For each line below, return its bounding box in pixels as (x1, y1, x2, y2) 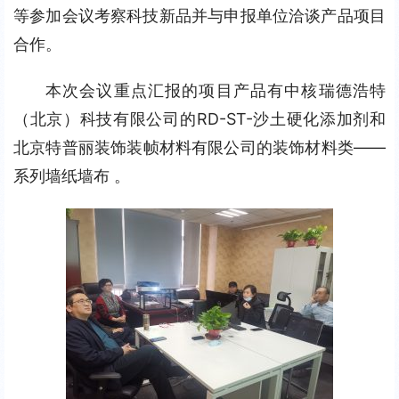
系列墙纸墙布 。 (13, 167, 130, 185)
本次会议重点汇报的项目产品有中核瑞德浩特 (45, 81, 386, 100)
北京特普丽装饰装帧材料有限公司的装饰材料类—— (13, 138, 386, 157)
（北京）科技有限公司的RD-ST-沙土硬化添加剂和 (13, 110, 386, 128)
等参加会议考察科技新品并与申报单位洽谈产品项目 (13, 6, 386, 25)
